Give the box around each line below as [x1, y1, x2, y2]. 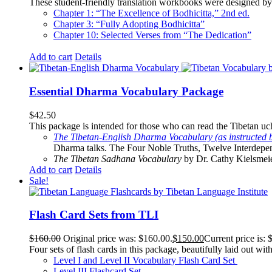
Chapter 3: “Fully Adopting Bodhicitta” [53, 19, 205, 30]
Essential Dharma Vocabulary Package [29, 84, 223, 98]
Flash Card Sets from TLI [29, 208, 158, 222]
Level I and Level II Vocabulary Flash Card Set [53, 254, 237, 265]
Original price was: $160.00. [63, 233, 172, 243]
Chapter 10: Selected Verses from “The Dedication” [53, 30, 251, 41]
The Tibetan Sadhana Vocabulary [53, 153, 182, 164]
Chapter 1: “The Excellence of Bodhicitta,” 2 [53, 8, 226, 19]
